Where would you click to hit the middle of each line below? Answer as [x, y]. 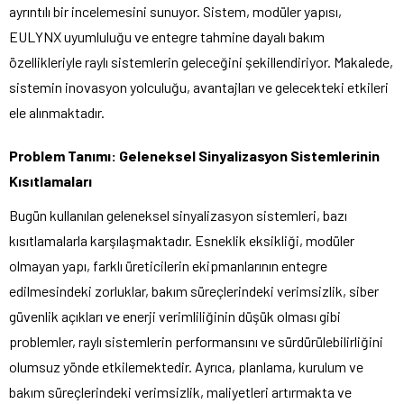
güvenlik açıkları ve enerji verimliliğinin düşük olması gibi [175, 316]
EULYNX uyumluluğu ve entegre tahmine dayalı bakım [167, 36]
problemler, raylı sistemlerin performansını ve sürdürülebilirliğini [196, 341]
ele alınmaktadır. [57, 112]
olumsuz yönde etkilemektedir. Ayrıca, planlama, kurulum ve [186, 366]
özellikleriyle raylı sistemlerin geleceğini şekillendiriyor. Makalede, [201, 61]
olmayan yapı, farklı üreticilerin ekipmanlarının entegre [168, 265]
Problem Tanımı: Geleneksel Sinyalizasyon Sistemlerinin [194, 155]
